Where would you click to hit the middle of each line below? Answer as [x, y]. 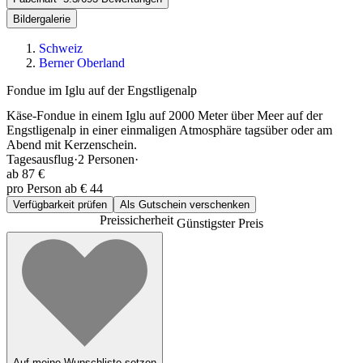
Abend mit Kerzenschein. [72, 145]
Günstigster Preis [220, 224]
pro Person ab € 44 [55, 189]
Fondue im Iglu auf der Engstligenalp [102, 91]
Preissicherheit [138, 220]
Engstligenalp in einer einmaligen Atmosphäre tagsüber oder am [169, 130]
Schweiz [61, 49]
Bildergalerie [42, 19]
